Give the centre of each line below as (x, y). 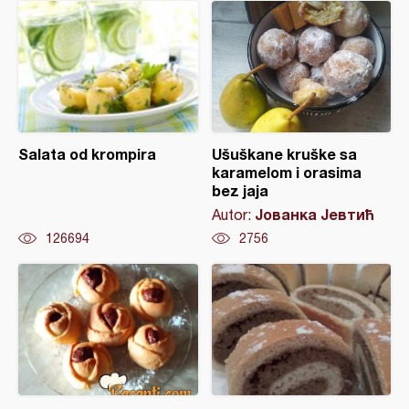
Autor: (233, 215)
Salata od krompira (87, 154)
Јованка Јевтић (314, 214)
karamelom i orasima (286, 172)
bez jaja (240, 190)
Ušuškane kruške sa (284, 154)
